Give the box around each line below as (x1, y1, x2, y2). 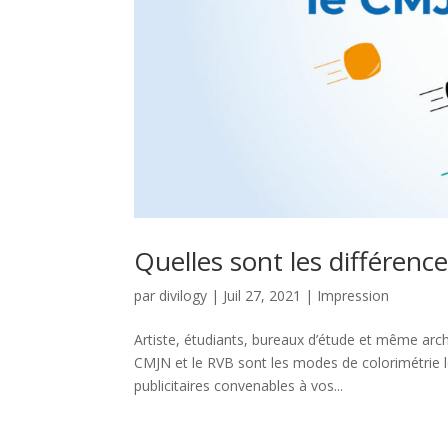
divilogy (159, 285, 208, 305)
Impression (317, 285, 390, 305)
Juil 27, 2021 (223, 285, 302, 305)
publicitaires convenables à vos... (134, 375, 344, 395)
